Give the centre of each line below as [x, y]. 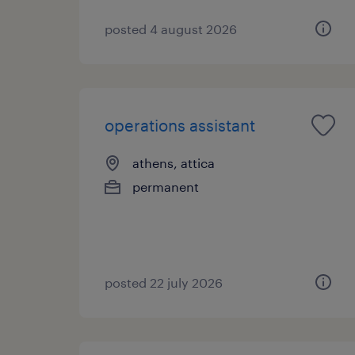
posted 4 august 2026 [171, 29]
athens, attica [174, 162]
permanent [166, 186]
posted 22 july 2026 [164, 282]
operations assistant [180, 125]
